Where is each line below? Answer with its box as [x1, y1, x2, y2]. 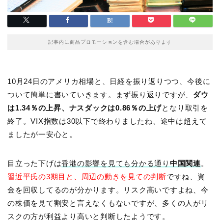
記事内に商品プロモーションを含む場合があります [48, 39, 172, 45]
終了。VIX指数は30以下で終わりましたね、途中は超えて [7, 116, 207, 125]
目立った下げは [7, 159, 62, 167]
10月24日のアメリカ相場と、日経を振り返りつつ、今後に [7, 77, 211, 85]
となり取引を [162, 103, 208, 112]
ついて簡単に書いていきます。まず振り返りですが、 [7, 90, 193, 99]
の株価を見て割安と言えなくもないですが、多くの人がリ [7, 198, 209, 207]
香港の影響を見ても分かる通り [61, 159, 170, 167]
